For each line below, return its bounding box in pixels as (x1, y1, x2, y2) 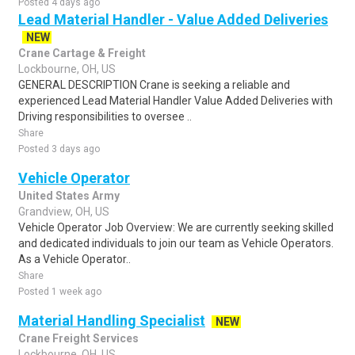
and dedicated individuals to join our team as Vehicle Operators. (18, 237, 334, 250)
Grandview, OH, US (18, 205, 109, 218)
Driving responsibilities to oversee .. (18, 110, 192, 123)
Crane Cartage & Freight (18, 47, 146, 59)
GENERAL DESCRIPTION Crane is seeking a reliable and (18, 78, 290, 91)
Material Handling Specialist (18, 312, 205, 329)
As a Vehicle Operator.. (18, 253, 131, 265)
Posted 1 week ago (18, 286, 101, 297)
